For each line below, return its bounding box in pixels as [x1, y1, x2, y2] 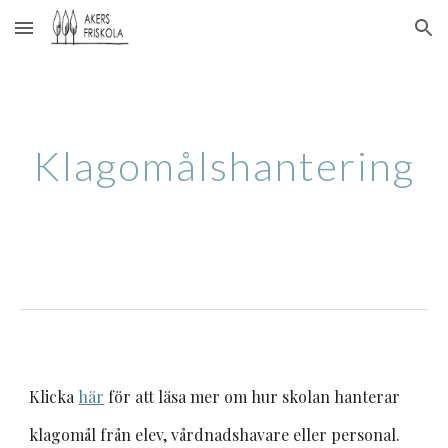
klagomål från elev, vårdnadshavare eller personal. [29, 424, 401, 445]
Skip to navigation [307, 28, 432, 46]
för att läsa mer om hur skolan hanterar [108, 386, 401, 407]
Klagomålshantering [33, 142, 415, 190]
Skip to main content [16, 28, 158, 46]
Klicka [29, 386, 79, 407]
